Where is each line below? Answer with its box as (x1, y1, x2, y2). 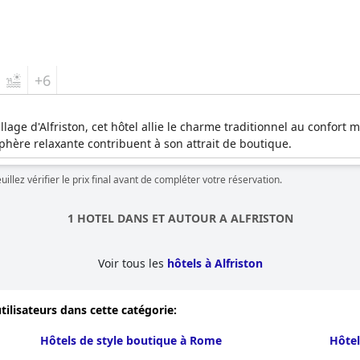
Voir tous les (97, 256, 167, 271)
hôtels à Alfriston (166, 256, 263, 271)
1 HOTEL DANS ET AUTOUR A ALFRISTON (67, 211, 293, 226)
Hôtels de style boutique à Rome (39, 333, 222, 348)
